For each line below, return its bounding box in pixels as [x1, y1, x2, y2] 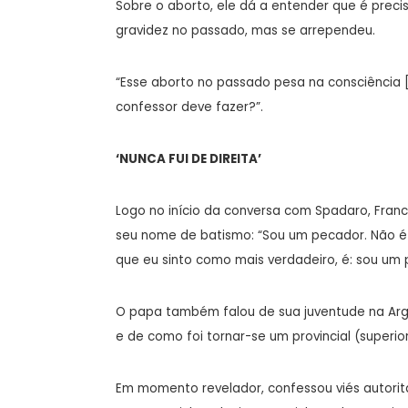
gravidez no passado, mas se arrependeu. [116, 21, 375, 39]
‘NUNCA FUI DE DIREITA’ [116, 149, 261, 168]
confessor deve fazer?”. [116, 97, 263, 116]
